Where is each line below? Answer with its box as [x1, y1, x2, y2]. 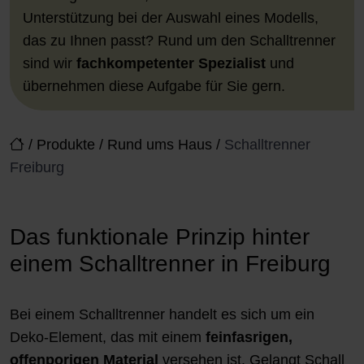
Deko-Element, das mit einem [10, 328, 206, 345]
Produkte [37, 136, 95, 153]
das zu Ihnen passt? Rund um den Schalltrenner [23, 32, 336, 49]
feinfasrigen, [206, 328, 292, 345]
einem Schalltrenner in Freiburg [10, 250, 331, 276]
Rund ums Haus [107, 136, 212, 153]
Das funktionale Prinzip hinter [10, 223, 310, 249]
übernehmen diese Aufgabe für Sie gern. [23, 77, 285, 94]
